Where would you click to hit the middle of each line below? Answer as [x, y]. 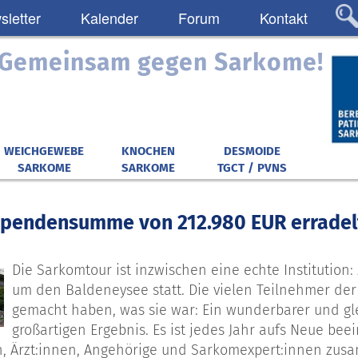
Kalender [109, 18]
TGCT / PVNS [252, 168]
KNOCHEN [148, 151]
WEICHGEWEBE [44, 151]
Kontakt [284, 18]
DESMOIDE [252, 151]
